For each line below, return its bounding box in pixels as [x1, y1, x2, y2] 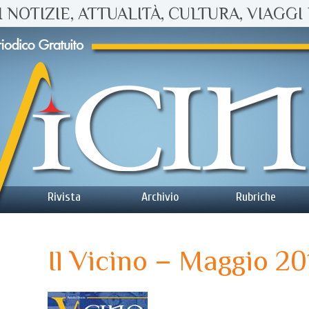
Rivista [48, 190, 81, 204]
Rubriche [236, 190, 276, 204]
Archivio [141, 190, 179, 204]
